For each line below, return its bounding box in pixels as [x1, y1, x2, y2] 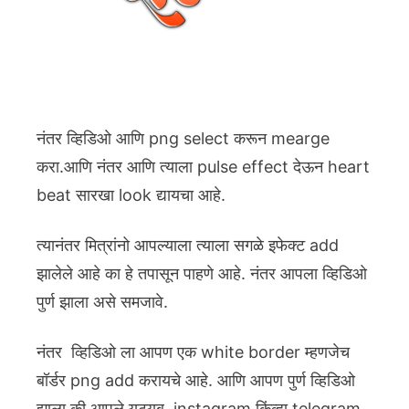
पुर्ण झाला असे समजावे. [37, 291, 168, 311]
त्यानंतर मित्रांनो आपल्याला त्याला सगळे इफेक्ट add [37, 235, 339, 255]
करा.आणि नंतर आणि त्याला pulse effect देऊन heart [37, 156, 370, 176]
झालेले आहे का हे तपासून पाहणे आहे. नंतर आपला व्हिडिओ [37, 263, 367, 283]
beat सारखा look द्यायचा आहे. [37, 184, 225, 204]
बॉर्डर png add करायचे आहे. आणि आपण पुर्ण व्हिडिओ [37, 370, 355, 390]
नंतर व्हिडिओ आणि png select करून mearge [37, 128, 330, 148]
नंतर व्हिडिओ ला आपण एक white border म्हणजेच [37, 341, 350, 362]
